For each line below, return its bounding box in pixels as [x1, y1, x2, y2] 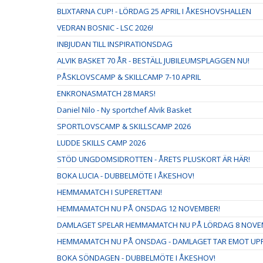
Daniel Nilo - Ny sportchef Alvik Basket [57, 104, 191, 116]
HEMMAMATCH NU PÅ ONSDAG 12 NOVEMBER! [57, 203, 220, 214]
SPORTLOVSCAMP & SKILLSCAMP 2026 [57, 121, 191, 132]
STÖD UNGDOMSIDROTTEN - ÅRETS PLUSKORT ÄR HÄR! [57, 154, 250, 165]
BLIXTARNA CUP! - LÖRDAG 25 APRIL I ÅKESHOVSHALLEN [57, 6, 251, 17]
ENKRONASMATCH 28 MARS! [57, 88, 156, 99]
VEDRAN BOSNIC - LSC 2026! [57, 22, 153, 33]
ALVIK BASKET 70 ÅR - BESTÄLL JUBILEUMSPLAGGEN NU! [57, 55, 249, 66]
